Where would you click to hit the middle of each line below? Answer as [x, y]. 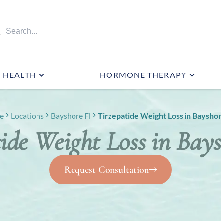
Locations [27, 114]
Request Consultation [106, 168]
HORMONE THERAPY [143, 73]
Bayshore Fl [71, 114]
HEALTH [19, 73]
